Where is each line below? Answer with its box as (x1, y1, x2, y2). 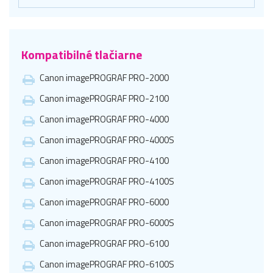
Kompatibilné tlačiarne (21, 44, 142, 64)
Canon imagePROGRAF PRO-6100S (40, 257, 174, 271)
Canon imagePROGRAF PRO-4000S (40, 132, 174, 147)
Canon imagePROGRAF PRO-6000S (40, 215, 174, 230)
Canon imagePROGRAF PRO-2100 (40, 91, 169, 105)
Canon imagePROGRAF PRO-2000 (40, 70, 169, 85)
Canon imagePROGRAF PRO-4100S (40, 174, 174, 188)
